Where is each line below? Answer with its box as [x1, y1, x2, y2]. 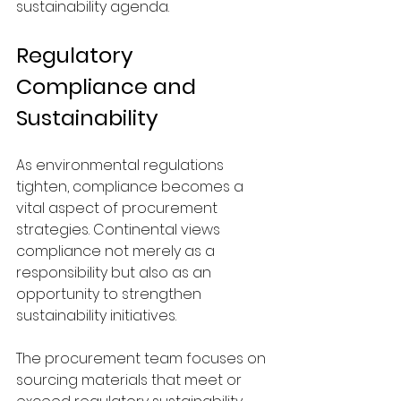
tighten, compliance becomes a [16, 175, 247, 197]
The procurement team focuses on [16, 347, 269, 369]
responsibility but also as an [16, 261, 215, 283]
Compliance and [16, 71, 201, 101]
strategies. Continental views [16, 218, 224, 240]
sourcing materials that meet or [16, 369, 245, 390]
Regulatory [16, 39, 139, 70]
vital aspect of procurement [16, 197, 221, 218]
